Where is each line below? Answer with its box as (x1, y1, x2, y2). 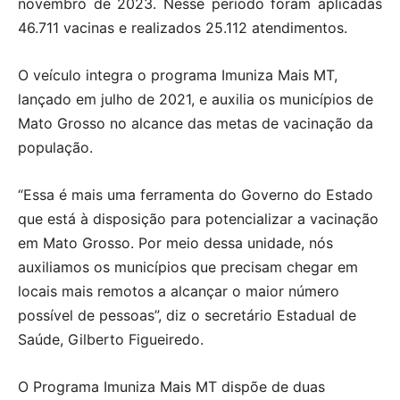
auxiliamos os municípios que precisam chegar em (18, 258, 358, 277)
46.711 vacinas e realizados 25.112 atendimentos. (18, 19, 347, 37)
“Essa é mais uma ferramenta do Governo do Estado (18, 186, 373, 204)
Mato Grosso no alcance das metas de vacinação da (18, 114, 373, 133)
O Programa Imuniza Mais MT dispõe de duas (18, 378, 325, 396)
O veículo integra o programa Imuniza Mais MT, (18, 66, 337, 85)
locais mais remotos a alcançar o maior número (18, 282, 339, 301)
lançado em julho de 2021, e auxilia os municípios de (18, 90, 373, 109)
